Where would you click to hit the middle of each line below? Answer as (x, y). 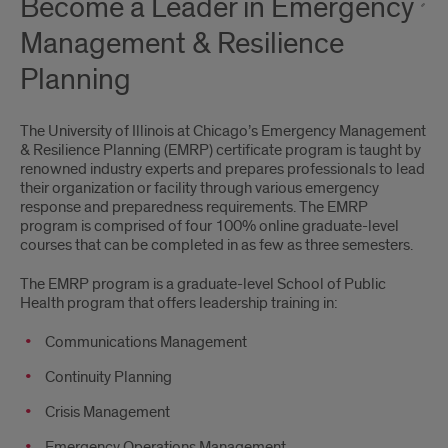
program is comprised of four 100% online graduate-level (209, 226)
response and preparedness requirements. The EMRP (194, 207)
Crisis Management (107, 412)
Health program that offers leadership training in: (179, 303)
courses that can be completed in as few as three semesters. (216, 245)
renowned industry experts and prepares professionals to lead (222, 169)
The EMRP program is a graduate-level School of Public (203, 284)
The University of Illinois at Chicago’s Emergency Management (223, 131)
